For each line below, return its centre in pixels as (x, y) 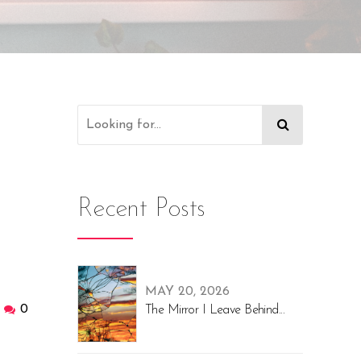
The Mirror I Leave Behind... (215, 310)
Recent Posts (141, 210)
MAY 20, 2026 (187, 291)
